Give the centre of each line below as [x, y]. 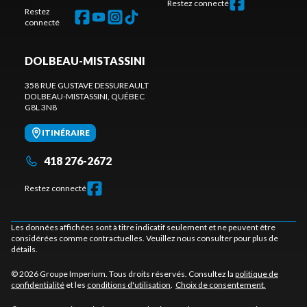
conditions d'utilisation [129, 284]
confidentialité [38, 284]
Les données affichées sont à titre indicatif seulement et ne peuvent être [143, 227]
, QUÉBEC [126, 96]
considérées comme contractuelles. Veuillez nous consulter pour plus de [145, 238]
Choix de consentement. [221, 284]
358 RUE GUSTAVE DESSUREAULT [87, 85]
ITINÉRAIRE [66, 132]
